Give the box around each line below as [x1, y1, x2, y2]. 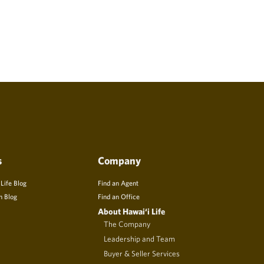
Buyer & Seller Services [104, 249, 180, 259]
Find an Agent [98, 179, 138, 187]
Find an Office [98, 192, 140, 201]
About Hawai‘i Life [98, 206, 165, 217]
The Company [104, 219, 150, 229]
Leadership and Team [104, 234, 175, 244]
